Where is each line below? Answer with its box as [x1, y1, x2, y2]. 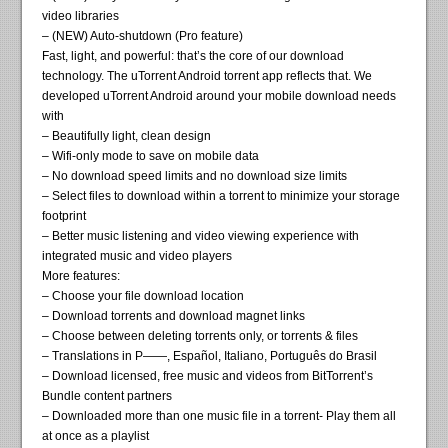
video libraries [42, 9, 120, 24]
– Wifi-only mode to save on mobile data [42, 149, 260, 164]
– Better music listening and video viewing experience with [42, 229, 360, 244]
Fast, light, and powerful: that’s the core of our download [42, 49, 345, 64]
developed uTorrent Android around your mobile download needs [42, 89, 397, 104]
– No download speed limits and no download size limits [42, 169, 348, 184]
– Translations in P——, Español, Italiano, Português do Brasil [42, 349, 378, 364]
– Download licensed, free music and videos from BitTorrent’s [42, 369, 374, 384]
